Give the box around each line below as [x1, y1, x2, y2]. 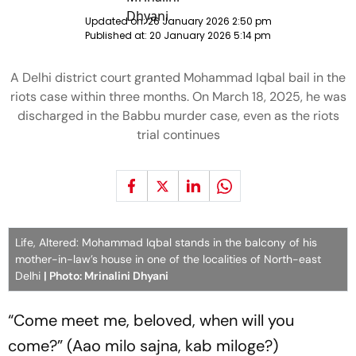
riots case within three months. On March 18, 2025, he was [10, 88, 346, 105]
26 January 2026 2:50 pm [147, 14, 272, 28]
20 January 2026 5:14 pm [149, 29, 271, 42]
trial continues [136, 126, 220, 143]
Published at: [84, 29, 149, 42]
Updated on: [84, 14, 148, 28]
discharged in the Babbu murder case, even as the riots [17, 107, 339, 124]
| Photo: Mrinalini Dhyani [44, 269, 168, 283]
